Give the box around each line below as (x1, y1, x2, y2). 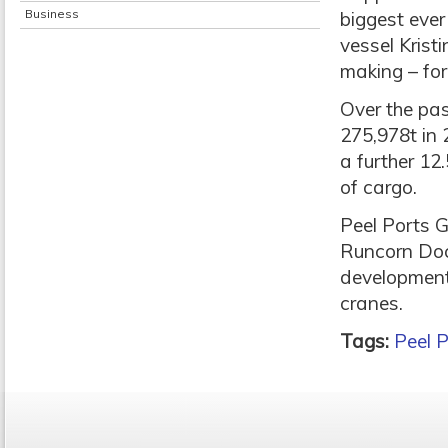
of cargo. (340, 175, 417, 199)
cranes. (340, 291, 403, 315)
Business (25, 6, 79, 21)
